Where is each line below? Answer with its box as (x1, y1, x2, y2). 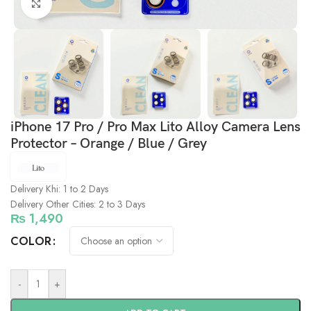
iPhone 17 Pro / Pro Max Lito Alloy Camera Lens (10, 119, 301, 136)
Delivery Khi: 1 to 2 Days (10, 182, 108, 196)
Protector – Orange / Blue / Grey (10, 135, 207, 153)
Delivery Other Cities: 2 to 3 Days (10, 197, 145, 212)
